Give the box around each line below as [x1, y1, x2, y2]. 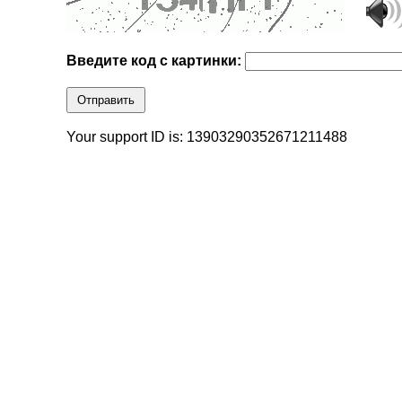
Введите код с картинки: [66, 53, 246, 69]
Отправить [77, 93, 135, 108]
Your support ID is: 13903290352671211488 [66, 129, 348, 145]
